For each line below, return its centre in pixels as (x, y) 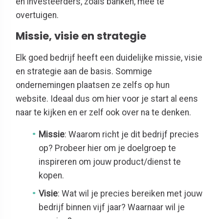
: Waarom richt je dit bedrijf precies (132, 135)
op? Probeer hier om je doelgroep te (108, 148)
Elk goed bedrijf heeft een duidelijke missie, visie (109, 57)
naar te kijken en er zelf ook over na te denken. (103, 112)
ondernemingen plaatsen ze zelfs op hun (93, 85)
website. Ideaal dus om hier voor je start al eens (107, 99)
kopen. (52, 176)
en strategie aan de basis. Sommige (84, 71)
